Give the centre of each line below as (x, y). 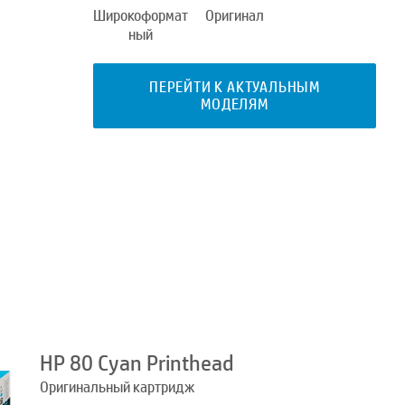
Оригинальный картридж (117, 387)
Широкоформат (140, 16)
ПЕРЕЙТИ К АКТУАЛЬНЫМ (234, 87)
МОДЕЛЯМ (235, 104)
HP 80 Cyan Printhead (137, 363)
